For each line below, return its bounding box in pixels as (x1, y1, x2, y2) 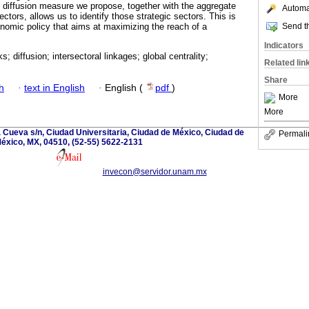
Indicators (264, 41, 303, 50)
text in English (24, 82, 85, 93)
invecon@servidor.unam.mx (102, 166, 207, 177)
